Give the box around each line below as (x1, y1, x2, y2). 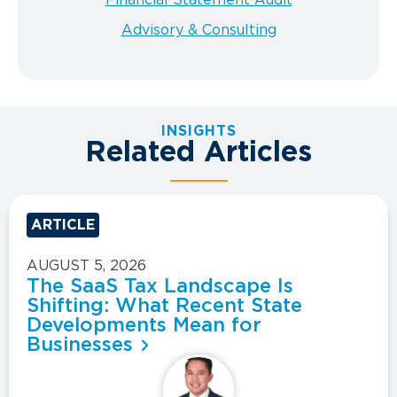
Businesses (27, 335, 133, 355)
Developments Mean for (27, 315, 261, 336)
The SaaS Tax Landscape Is (27, 276, 293, 297)
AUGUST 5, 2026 (27, 259, 146, 274)
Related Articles (85, 138, 312, 167)
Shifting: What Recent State (27, 296, 302, 316)
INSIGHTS (160, 124, 237, 139)
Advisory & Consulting (121, 22, 276, 37)
